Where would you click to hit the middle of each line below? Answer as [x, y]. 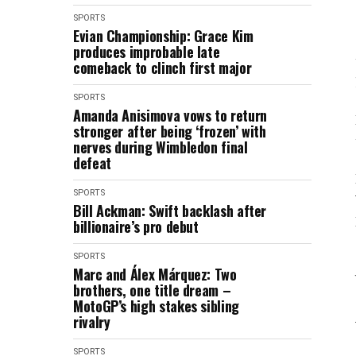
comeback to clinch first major [163, 68]
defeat [92, 163]
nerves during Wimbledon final [161, 147]
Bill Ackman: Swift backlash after [170, 211]
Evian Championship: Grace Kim [163, 36]
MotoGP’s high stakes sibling [156, 306]
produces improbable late [147, 52]
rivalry [92, 322]
